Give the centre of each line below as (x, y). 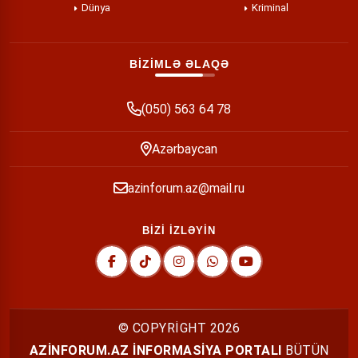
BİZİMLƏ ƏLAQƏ (179, 64)
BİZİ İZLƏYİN (179, 231)
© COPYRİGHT (164, 328)
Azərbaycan (185, 149)
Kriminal (270, 8)
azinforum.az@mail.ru (186, 188)
